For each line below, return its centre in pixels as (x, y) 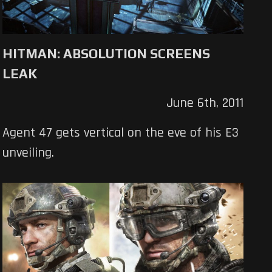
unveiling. (29, 153)
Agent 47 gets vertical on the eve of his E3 (121, 133)
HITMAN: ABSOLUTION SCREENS (107, 54)
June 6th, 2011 (205, 104)
